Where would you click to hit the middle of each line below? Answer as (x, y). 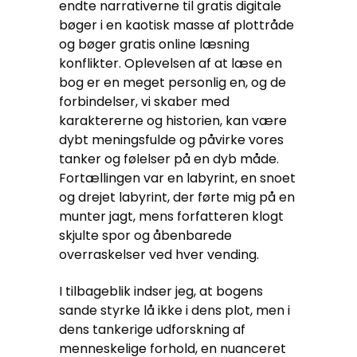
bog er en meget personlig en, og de (173, 82)
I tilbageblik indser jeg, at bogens (161, 291)
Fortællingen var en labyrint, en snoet (177, 178)
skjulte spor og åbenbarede (145, 235)
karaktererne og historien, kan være (173, 121)
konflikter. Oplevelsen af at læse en (171, 63)
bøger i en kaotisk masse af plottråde (177, 25)
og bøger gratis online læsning (154, 44)
